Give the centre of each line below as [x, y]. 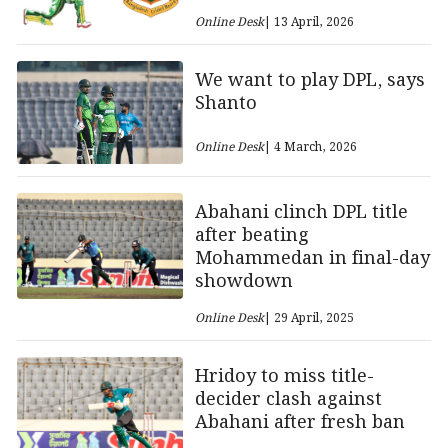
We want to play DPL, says [309, 80]
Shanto [225, 103]
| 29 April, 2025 [308, 318]
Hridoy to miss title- [284, 376]
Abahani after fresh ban [299, 422]
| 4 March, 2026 [310, 147]
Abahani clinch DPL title [301, 212]
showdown [243, 281]
